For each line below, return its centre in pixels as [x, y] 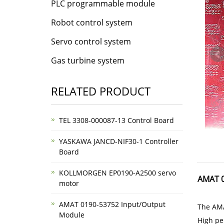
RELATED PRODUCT [101, 91]
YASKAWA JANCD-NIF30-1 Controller [119, 141]
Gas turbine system [88, 60]
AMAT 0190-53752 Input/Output [112, 204]
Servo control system [91, 41]
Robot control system [92, 22]
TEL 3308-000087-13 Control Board [116, 120]
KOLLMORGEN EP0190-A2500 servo [117, 173]
